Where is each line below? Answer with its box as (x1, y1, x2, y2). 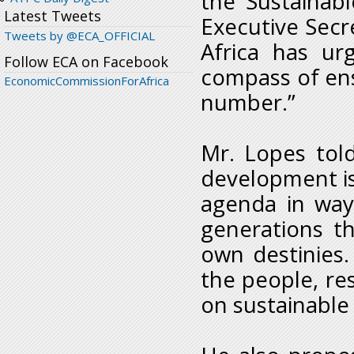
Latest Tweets (4, 6, 101, 26)
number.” (201, 88, 296, 118)
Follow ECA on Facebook (4, 52, 168, 72)
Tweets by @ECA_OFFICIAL (4, 28, 155, 44)
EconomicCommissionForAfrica (4, 73, 169, 89)
